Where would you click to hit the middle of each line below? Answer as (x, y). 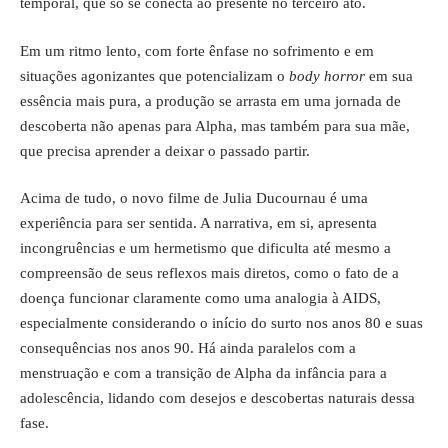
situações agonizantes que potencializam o (154, 75)
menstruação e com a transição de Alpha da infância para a (203, 373)
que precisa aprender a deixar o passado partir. (165, 150)
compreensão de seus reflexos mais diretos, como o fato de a (209, 273)
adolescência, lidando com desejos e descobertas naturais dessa (217, 398)
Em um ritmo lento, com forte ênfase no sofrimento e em (197, 50)
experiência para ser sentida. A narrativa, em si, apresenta (198, 223)
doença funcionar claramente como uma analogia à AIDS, (200, 298)
